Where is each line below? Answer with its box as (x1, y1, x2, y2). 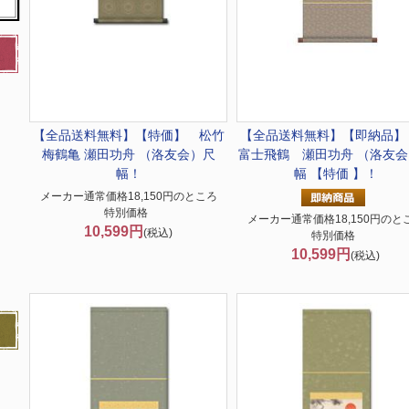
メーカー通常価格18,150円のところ (39, 190, 217, 203)
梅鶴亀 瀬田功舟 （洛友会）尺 (41, 147, 215, 162)
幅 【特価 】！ (293, 166, 378, 181)
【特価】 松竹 (134, 128, 225, 142)
